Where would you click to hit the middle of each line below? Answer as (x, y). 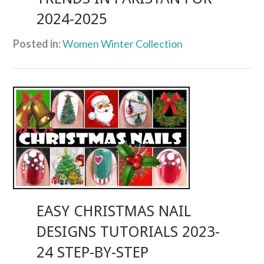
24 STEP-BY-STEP (93, 252)
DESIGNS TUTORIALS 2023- (128, 231)
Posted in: (37, 44)
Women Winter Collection (123, 44)
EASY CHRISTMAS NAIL (114, 211)
